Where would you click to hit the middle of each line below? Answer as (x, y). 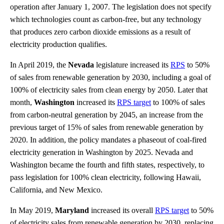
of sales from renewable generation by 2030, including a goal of (110, 77)
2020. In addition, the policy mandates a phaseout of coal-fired (108, 139)
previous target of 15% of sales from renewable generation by (107, 127)
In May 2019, (32, 210)
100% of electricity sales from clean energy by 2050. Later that (109, 89)
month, (22, 102)
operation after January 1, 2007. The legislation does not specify (111, 6)
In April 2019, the (39, 64)
